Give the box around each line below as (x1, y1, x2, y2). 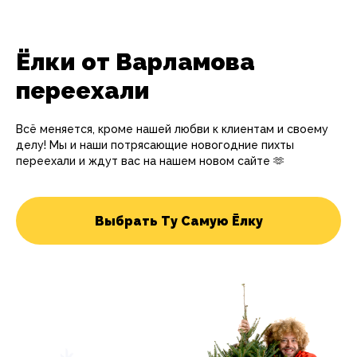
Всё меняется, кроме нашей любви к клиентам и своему (16, 123, 328, 135)
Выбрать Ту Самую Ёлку (94, 213, 263, 229)
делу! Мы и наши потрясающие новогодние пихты (16, 139, 294, 151)
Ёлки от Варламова (16, 48, 255, 76)
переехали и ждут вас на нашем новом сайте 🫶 (16, 155, 284, 167)
